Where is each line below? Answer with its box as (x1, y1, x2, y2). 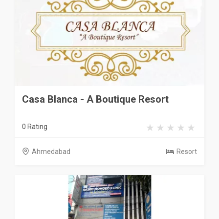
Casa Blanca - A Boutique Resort (22, 93, 169, 105)
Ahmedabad (32, 147, 70, 155)
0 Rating (22, 122, 47, 131)
